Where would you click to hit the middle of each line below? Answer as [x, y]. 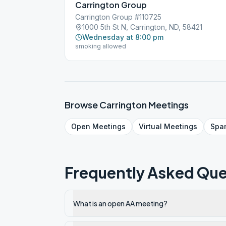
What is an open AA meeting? [120, 203]
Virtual [150, 126]
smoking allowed [101, 46]
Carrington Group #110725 [118, 17]
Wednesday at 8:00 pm [123, 37]
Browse [82, 105]
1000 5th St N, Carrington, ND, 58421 [142, 27]
